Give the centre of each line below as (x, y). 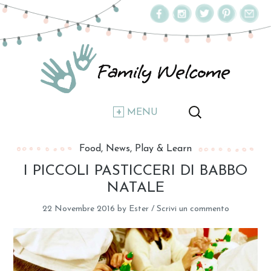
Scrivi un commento (193, 209)
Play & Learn (163, 149)
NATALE (135, 188)
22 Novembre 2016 (78, 209)
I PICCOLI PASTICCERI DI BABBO (135, 171)
